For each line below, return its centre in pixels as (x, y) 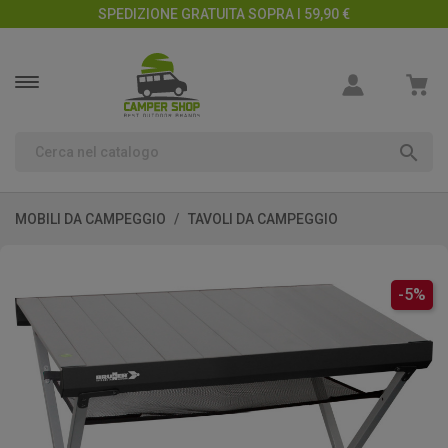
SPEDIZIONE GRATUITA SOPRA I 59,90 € (224, 14)
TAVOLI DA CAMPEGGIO (263, 218)
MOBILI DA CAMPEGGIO (90, 218)
